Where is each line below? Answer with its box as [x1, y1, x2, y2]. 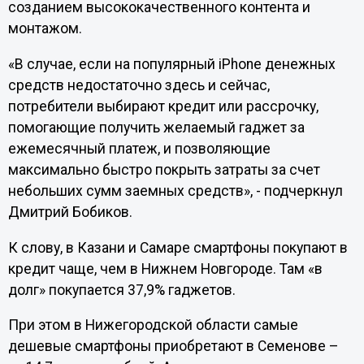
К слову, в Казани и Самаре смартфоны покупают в [7, 239, 348, 256]
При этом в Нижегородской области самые [7, 317, 298, 334]
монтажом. [7, 20, 85, 37]
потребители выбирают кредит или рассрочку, [7, 97, 318, 115]
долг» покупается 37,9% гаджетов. [7, 281, 239, 298]
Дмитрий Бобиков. [7, 203, 136, 220]
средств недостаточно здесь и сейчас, [7, 76, 270, 93]
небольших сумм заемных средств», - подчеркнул [7, 182, 343, 199]
